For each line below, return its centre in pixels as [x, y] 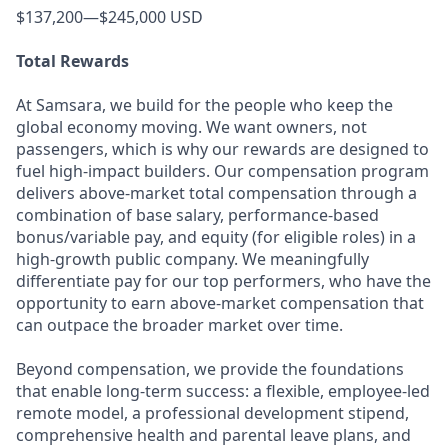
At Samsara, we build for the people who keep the [204, 105]
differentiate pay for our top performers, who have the [223, 281]
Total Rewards [72, 61]
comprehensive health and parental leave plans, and [213, 435]
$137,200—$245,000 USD [109, 17]
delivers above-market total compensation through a [216, 193]
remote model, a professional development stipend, [212, 413]
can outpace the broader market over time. [179, 325]
